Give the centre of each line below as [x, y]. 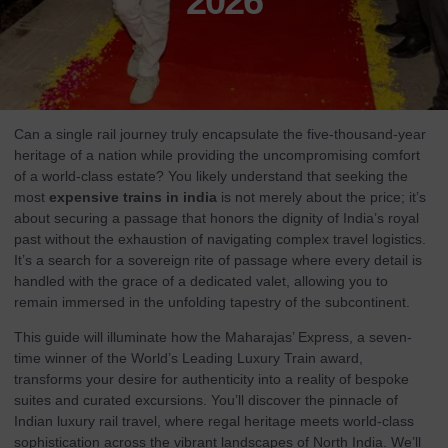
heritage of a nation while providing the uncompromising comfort [217, 155]
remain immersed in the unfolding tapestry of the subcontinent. [212, 302]
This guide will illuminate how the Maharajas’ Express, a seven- [213, 337]
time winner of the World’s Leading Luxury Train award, [188, 358]
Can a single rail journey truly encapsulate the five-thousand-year [220, 134]
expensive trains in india [133, 197]
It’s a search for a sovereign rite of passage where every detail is [218, 260]
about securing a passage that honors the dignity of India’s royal [216, 218]
